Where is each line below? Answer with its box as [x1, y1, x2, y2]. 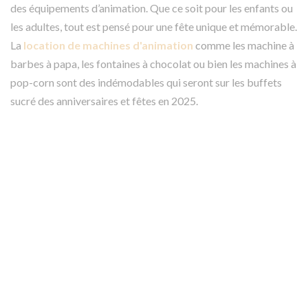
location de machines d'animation [23, 38, 193, 52]
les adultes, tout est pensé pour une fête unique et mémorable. [10, 19, 297, 33]
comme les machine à [193, 38, 294, 52]
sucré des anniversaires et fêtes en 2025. [10, 93, 198, 107]
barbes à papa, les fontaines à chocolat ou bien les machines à [10, 56, 296, 70]
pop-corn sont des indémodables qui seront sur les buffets [10, 75, 282, 89]
